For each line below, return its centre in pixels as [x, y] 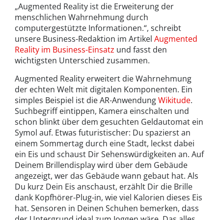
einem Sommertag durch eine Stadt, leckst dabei [105, 143]
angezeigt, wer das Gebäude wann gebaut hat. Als [107, 176]
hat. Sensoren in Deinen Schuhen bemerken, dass [107, 208]
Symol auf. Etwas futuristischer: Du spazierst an [103, 132]
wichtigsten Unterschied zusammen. [82, 60]
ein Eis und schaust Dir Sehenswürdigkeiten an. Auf [109, 154]
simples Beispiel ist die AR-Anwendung [86, 100]
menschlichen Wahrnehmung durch [82, 17]
